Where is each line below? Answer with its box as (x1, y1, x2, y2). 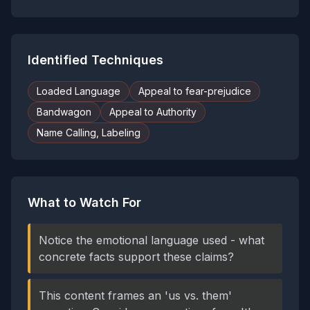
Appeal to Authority (109, 106, 197, 118)
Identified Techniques (28, 53, 163, 67)
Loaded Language (37, 85, 120, 97)
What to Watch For (28, 195, 141, 210)
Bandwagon (37, 106, 91, 118)
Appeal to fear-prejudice (138, 85, 251, 97)
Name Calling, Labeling (37, 127, 140, 138)
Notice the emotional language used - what (39, 233, 264, 247)
